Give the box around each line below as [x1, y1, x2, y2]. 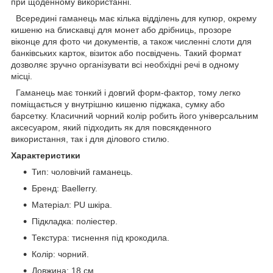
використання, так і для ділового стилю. [11, 133, 169, 144]
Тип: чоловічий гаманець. [32, 166, 133, 177]
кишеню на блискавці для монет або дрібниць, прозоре [11, 24, 232, 35]
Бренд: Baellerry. [32, 183, 97, 193]
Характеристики [11, 150, 80, 160]
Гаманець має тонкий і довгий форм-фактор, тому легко [11, 87, 241, 97]
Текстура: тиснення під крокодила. [32, 232, 169, 243]
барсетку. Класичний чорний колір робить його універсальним [11, 110, 258, 121]
